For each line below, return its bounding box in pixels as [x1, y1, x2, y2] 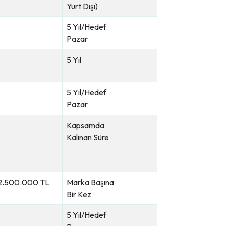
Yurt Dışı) [67, 1, 98, 11]
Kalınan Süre [67, 132, 109, 142]
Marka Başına [67, 177, 114, 187]
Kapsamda [67, 120, 104, 130]
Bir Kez [67, 189, 91, 199]
